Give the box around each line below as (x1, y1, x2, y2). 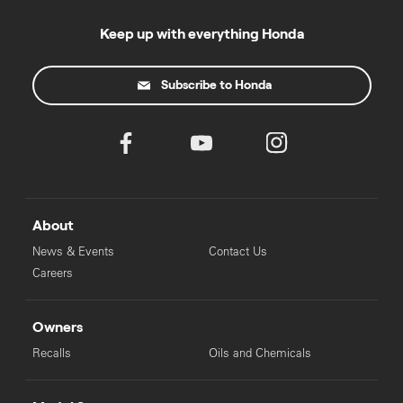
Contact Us (208, 244, 267, 259)
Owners (31, 320, 83, 335)
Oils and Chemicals (208, 345, 311, 361)
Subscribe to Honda (161, 79, 272, 92)
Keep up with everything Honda (99, 27, 304, 41)
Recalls (31, 345, 71, 361)
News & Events (31, 244, 114, 259)
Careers (31, 265, 73, 281)
